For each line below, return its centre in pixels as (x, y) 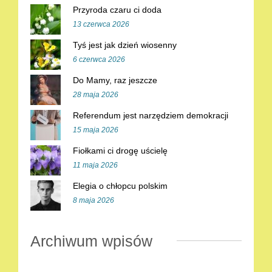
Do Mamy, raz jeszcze (115, 80)
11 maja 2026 (95, 165)
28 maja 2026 (96, 95)
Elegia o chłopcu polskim (120, 186)
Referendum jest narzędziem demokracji (151, 115)
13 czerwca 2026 (101, 24)
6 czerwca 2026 (99, 59)
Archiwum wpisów (91, 241)
